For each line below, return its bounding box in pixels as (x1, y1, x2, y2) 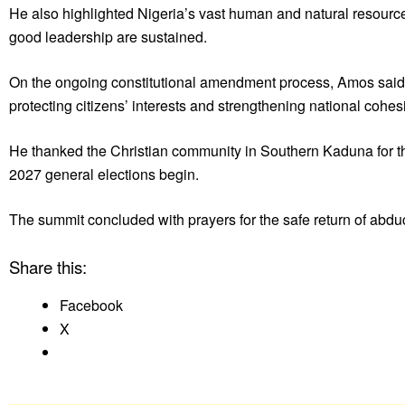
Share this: (9, 254, 87, 278)
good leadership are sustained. (9, 25, 207, 47)
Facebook (60, 294, 123, 316)
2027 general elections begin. (9, 163, 199, 184)
